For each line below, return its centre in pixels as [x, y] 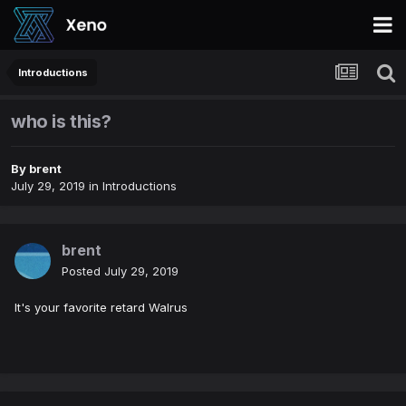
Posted [83, 271]
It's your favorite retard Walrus [101, 308]
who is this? [61, 122]
